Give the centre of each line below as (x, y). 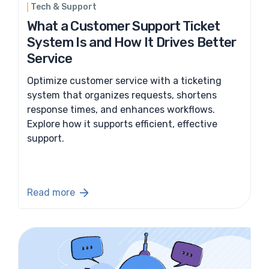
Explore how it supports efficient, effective (122, 124)
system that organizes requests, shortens (122, 95)
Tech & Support (64, 7)
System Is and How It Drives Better (132, 42)
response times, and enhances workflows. (121, 109)
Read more (51, 193)
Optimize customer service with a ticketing (124, 80)
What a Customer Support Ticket (124, 26)
